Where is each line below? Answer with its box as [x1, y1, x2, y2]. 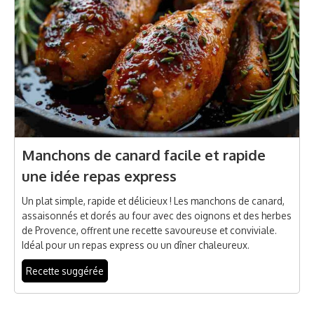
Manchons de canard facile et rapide [22, 146, 266, 165]
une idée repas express [22, 167, 177, 186]
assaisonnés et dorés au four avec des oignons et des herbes [22, 210, 292, 222]
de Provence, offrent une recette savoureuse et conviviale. [22, 224, 277, 237]
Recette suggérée [26, 265, 104, 278]
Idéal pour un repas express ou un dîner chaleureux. [22, 239, 250, 252]
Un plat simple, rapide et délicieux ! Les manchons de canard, [22, 195, 285, 207]
